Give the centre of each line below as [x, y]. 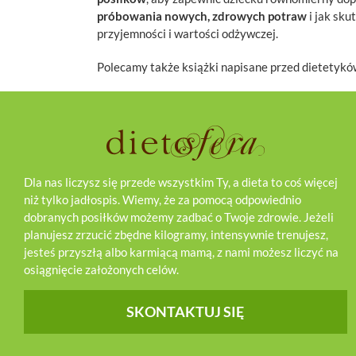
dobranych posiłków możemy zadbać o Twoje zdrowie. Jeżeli [179, 217]
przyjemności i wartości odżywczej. [188, 34]
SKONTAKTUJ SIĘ [186, 312]
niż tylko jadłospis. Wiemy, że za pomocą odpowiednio [163, 200]
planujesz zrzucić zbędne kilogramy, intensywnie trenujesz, [176, 235]
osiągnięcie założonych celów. [101, 270]
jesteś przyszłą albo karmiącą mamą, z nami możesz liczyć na [181, 252]
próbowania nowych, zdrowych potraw [202, 16]
